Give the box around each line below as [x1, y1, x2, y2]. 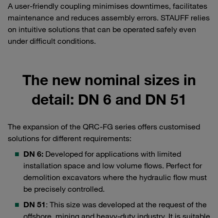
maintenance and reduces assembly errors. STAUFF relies [8, 13, 210, 23]
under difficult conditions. [8, 36, 96, 46]
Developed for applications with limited [43, 149, 181, 159]
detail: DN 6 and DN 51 [31, 90, 187, 109]
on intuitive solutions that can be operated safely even [8, 24, 196, 35]
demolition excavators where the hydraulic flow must [23, 172, 207, 182]
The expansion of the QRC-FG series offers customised [8, 122, 200, 132]
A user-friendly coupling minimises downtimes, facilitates [8, 1, 207, 11]
